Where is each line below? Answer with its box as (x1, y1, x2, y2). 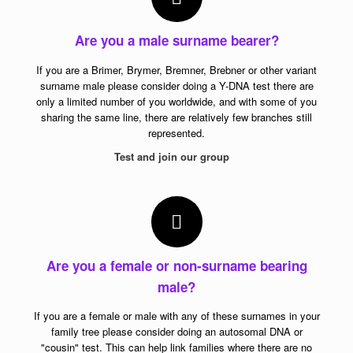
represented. (148, 124, 205, 140)
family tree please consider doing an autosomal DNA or (50, 324, 303, 340)
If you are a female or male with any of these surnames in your (33, 308, 320, 324)
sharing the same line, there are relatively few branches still (41, 109, 312, 124)
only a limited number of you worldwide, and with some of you (36, 93, 317, 109)
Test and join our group (114, 148, 232, 164)
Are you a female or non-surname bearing (46, 255, 307, 275)
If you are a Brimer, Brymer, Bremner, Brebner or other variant (36, 61, 317, 77)
